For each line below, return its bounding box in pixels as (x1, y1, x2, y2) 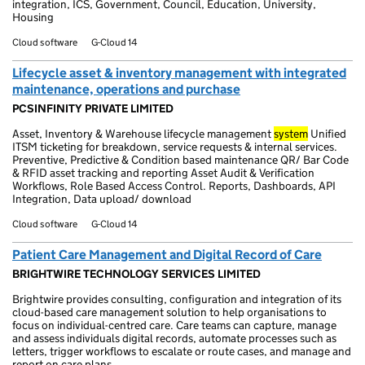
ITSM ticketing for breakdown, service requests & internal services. (12, 139, 337, 154)
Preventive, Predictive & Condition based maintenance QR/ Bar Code (12, 152, 349, 167)
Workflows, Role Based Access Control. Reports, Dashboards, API (12, 178, 336, 193)
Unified (308, 126, 346, 141)
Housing (12, 10, 54, 24)
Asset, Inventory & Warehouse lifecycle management (12, 126, 274, 141)
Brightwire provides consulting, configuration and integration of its (12, 292, 341, 306)
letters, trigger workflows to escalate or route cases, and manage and (12, 344, 351, 358)
